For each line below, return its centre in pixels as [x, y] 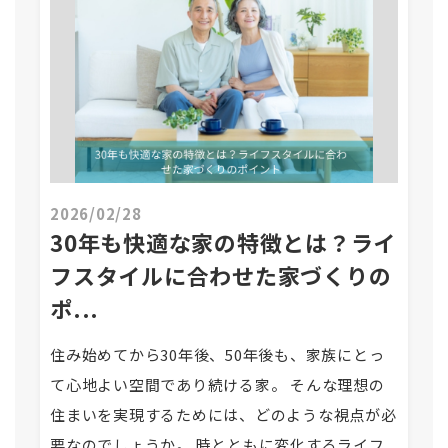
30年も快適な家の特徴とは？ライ [223, 242]
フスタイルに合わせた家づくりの [221, 275]
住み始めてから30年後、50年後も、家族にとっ [217, 354]
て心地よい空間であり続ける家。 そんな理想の [217, 384]
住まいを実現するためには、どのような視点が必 [223, 414]
